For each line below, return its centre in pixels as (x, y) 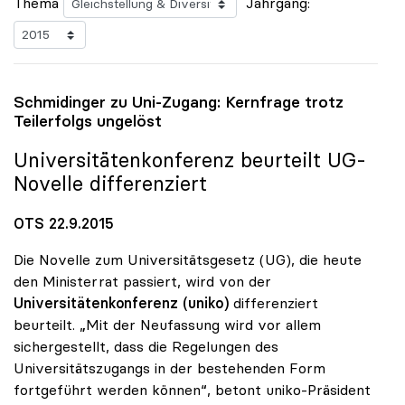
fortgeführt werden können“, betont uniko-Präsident (192, 390)
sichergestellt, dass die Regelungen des (146, 347)
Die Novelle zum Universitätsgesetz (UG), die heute (188, 260)
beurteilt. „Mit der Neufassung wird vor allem (167, 325)
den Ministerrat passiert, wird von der (142, 282)
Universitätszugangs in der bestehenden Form (170, 368)
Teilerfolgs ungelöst (88, 121)
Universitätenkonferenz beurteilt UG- (190, 160)
